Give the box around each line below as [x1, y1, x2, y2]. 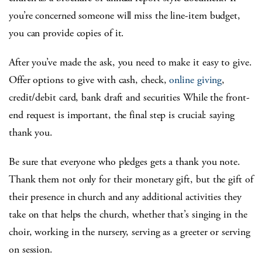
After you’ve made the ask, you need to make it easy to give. [9, 55, 252, 69]
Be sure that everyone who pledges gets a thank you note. [9, 154, 240, 168]
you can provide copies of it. [9, 26, 125, 40]
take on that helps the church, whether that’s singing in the [9, 207, 247, 221]
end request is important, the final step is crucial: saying [9, 108, 235, 122]
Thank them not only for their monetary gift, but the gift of [9, 172, 253, 186]
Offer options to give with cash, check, [9, 73, 170, 87]
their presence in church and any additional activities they [9, 189, 242, 204]
